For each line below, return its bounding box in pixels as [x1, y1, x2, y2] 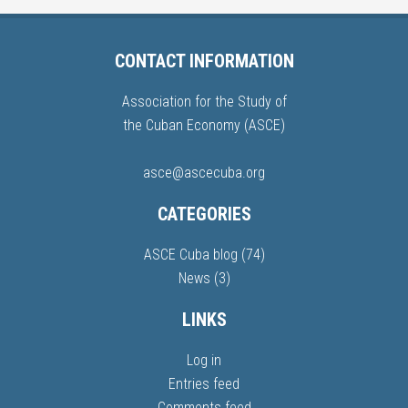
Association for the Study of [121, 93, 287, 110]
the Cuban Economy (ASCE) [123, 117, 285, 134]
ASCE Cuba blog [143, 246, 238, 263]
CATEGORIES [157, 203, 251, 225]
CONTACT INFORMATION [114, 50, 294, 72]
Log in [187, 352, 221, 369]
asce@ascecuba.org [143, 164, 265, 181]
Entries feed [168, 375, 240, 393]
